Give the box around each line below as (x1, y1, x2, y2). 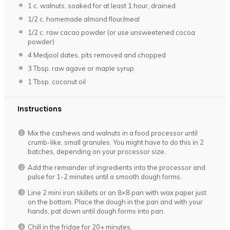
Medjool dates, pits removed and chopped (31, 51, 166, 60)
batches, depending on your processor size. (27, 147, 166, 156)
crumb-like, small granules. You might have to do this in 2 (27, 138, 204, 146)
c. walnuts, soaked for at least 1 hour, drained (31, 1, 176, 10)
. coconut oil (48, 78, 86, 86)
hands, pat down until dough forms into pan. (27, 206, 165, 215)
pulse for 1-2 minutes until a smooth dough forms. (27, 172, 182, 181)
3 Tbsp (27, 64, 49, 73)
